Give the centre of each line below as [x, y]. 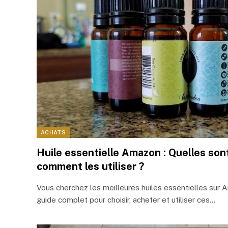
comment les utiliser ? [90, 167]
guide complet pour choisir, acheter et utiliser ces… [126, 200]
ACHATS [53, 133]
